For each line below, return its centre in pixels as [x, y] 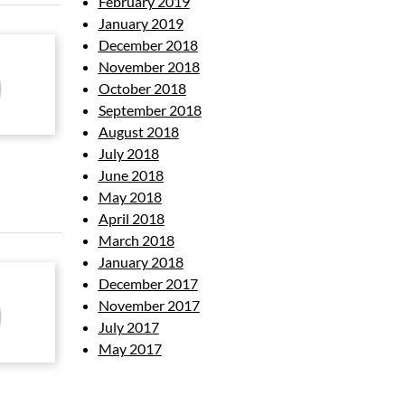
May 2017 [130, 348]
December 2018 [148, 45]
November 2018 [149, 66]
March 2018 [136, 240]
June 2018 [131, 175]
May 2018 [130, 197]
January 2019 [141, 23]
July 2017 [128, 327]
